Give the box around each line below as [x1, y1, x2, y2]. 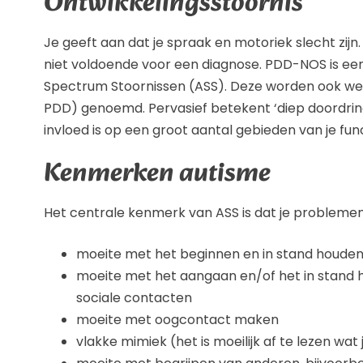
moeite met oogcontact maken [76, 310, 279, 330]
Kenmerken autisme [44, 152, 271, 197]
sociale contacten [76, 288, 192, 308]
